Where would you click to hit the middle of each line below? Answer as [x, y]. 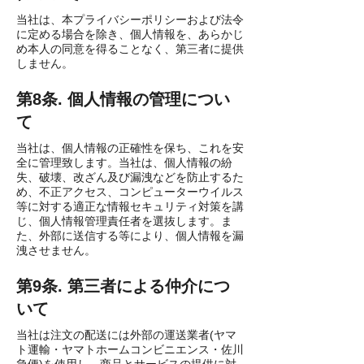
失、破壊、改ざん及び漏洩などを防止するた [130, 177]
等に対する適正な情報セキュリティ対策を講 [130, 206]
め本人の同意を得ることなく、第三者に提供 [130, 49]
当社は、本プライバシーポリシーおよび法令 [130, 19]
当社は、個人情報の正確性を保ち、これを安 [130, 148]
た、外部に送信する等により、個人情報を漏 [130, 236]
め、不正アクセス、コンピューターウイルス [130, 192]
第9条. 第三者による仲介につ [123, 286]
